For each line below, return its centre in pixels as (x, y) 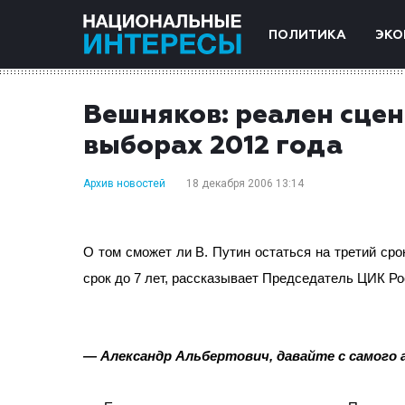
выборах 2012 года (213, 146)
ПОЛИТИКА (307, 35)
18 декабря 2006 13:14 (245, 184)
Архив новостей (124, 184)
